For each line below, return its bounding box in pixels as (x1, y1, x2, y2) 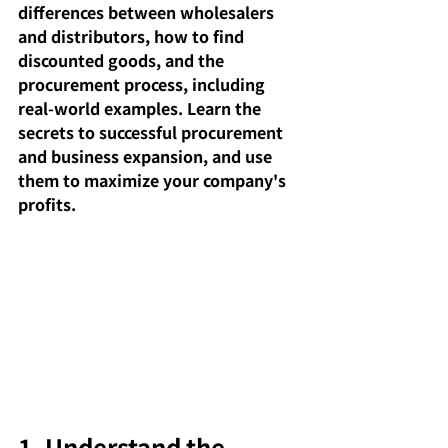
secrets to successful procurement (18, 120, 287, 144)
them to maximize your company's (18, 168, 290, 192)
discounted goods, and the (18, 48, 228, 72)
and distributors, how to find (18, 24, 248, 48)
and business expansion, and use (18, 144, 276, 168)
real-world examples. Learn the (18, 96, 265, 120)
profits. (18, 192, 76, 216)
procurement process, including (18, 72, 269, 96)
